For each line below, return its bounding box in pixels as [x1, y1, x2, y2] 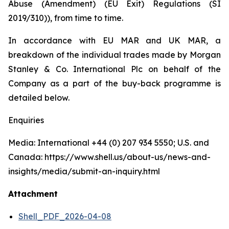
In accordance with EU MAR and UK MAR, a [8, 35, 221, 45]
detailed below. [8, 93, 74, 103]
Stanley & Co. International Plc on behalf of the [8, 64, 221, 74]
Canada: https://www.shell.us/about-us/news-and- [8, 152, 211, 162]
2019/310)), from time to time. [8, 13, 123, 23]
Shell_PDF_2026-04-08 [18, 211, 111, 221]
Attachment [8, 189, 58, 199]
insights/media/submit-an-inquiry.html [8, 166, 160, 176]
